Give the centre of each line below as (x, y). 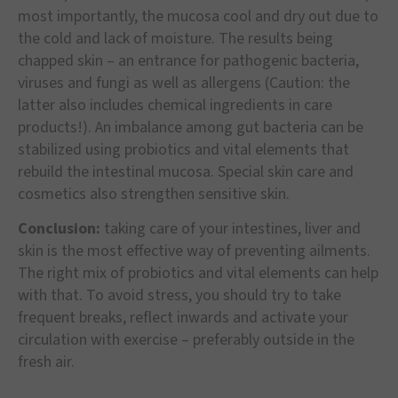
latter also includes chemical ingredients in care (175, 105)
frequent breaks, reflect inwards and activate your (183, 318)
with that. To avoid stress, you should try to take (179, 296)
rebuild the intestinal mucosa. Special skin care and (186, 171)
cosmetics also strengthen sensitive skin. (154, 194)
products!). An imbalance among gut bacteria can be (191, 127)
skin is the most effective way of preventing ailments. (194, 251)
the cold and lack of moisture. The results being (175, 38)
